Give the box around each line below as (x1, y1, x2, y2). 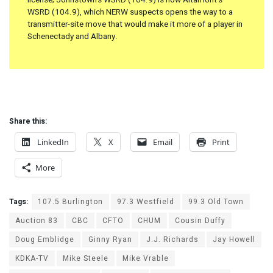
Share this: (9, 116, 47, 127)
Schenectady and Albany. (27, 30, 118, 43)
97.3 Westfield (117, 196, 174, 208)
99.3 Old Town (188, 196, 244, 208)
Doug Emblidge (15, 234, 74, 246)
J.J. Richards (146, 234, 199, 246)
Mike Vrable (122, 253, 169, 264)
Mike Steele (63, 253, 108, 264)
